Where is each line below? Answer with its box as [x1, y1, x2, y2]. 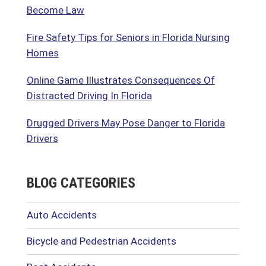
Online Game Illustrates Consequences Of [26, 74, 215, 86]
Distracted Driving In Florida [26, 90, 152, 102]
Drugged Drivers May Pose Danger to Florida [26, 117, 225, 129]
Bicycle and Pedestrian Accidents [26, 235, 176, 247]
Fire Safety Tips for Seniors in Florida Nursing [26, 31, 230, 43]
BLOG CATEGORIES [26, 175, 135, 191]
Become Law [26, 4, 84, 16]
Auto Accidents [26, 209, 97, 221]
